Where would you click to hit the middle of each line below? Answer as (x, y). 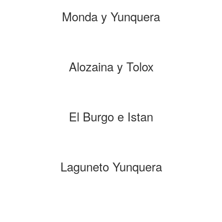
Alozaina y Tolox (111, 66)
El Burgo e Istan (111, 116)
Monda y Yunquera (111, 16)
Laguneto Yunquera (111, 166)
